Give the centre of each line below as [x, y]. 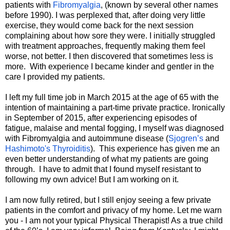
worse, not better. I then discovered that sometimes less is [109, 56]
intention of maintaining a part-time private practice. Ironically [115, 108]
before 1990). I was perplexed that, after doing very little [105, 15]
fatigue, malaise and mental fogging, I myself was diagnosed [114, 128]
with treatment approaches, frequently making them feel [105, 46]
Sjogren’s [186, 139]
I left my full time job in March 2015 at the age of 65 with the [112, 98]
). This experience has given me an [155, 149]
